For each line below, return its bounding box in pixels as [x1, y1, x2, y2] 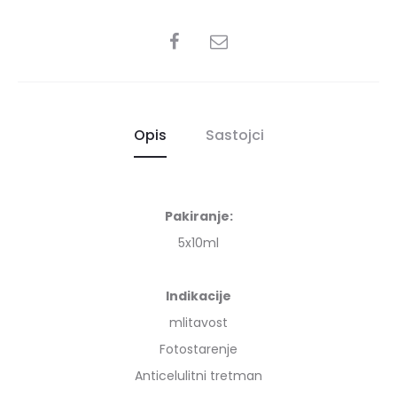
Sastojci [205, 125, 264, 145]
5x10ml [178, 234, 219, 252]
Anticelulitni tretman [135, 367, 262, 385]
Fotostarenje [160, 340, 237, 358]
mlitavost [169, 314, 228, 331]
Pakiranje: [164, 207, 233, 225]
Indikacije [166, 287, 231, 305]
